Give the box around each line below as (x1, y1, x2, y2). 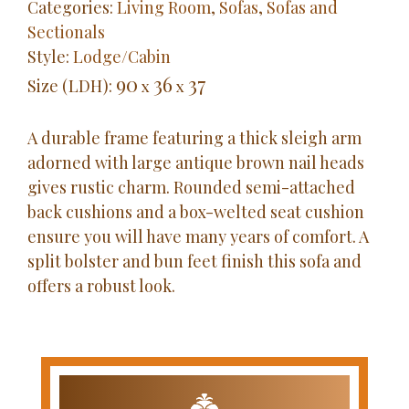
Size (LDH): (27, 74, 116, 97)
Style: (27, 45, 73, 68)
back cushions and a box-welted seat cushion (27, 200, 364, 223)
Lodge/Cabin (73, 45, 171, 68)
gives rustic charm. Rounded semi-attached (27, 175, 355, 198)
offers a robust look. (27, 274, 175, 297)
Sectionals (27, 20, 105, 43)
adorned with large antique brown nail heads (27, 151, 364, 173)
